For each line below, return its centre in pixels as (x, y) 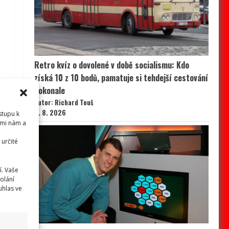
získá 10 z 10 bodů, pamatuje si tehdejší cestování (121, 78)
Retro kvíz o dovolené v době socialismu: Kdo (111, 65)
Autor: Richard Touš (64, 102)
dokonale (49, 91)
